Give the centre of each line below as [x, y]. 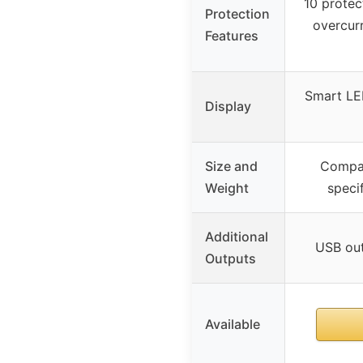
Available [233, 325]
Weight [227, 188]
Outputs [231, 259]
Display [228, 107]
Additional [237, 237]
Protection [237, 14]
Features [232, 36]
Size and [231, 167]
